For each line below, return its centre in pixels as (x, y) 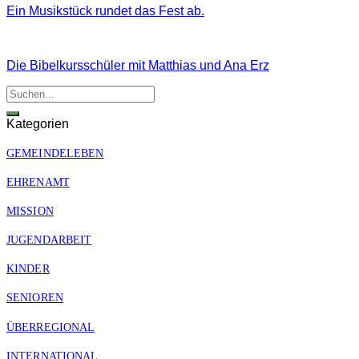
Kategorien (38, 123)
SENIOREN (35, 298)
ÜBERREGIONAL (51, 327)
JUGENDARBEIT (49, 240)
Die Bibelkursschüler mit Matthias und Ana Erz (138, 65)
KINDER (28, 269)
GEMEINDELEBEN (55, 153)
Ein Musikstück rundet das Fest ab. (105, 10)
